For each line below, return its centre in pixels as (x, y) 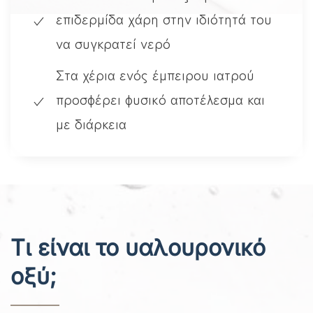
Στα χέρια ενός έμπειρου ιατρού (155, 75)
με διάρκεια (91, 124)
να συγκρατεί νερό (113, 43)
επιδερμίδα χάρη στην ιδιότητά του (164, 19)
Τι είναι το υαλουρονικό (138, 248)
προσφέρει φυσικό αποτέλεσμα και (160, 99)
